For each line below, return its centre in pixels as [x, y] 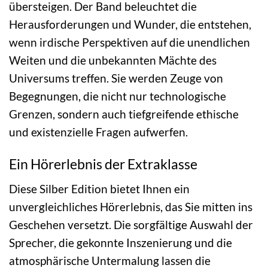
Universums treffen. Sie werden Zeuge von [116, 78]
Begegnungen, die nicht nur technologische [118, 96]
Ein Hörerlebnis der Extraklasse [103, 164]
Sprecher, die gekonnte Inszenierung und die [121, 242]
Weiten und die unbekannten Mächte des [113, 60]
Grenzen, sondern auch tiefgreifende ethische [124, 114]
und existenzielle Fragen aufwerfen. [98, 132]
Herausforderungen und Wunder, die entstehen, [130, 24]
